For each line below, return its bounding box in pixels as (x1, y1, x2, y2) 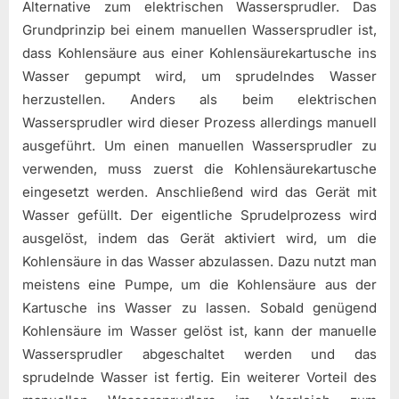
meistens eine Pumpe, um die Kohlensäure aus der (22, 276, 377, 294)
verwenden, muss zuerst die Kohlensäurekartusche (22, 160, 377, 178)
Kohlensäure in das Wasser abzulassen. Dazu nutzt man (22, 253, 377, 271)
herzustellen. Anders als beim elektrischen (22, 91, 377, 109)
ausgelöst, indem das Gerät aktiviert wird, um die (22, 230, 377, 248)
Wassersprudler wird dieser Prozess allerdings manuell (22, 114, 377, 132)
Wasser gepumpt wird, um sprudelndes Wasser (22, 68, 377, 85)
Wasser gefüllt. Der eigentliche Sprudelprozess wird (22, 207, 377, 224)
